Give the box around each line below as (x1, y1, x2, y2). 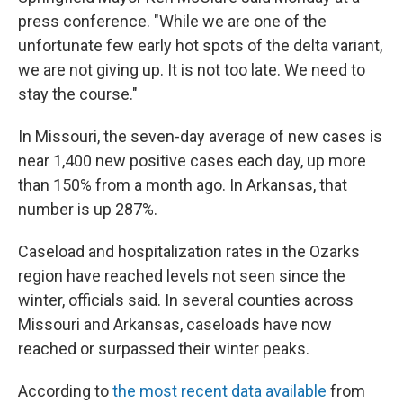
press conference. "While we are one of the (18, 12, 327, 31)
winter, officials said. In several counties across (18, 291, 354, 309)
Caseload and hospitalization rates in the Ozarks (18, 242, 360, 261)
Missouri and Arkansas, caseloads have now (18, 315, 332, 334)
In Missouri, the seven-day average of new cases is (18, 127, 382, 146)
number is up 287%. (18, 200, 157, 219)
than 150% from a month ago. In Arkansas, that (18, 175, 347, 194)
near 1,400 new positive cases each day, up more (18, 151, 366, 170)
